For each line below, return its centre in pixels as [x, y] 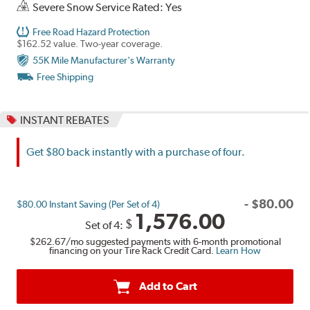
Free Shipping [65, 77]
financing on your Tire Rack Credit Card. [131, 250]
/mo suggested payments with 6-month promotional [173, 241]
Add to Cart [168, 286]
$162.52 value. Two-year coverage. [90, 44]
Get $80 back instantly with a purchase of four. [136, 152]
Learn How [237, 250]
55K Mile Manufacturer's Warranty [104, 61]
